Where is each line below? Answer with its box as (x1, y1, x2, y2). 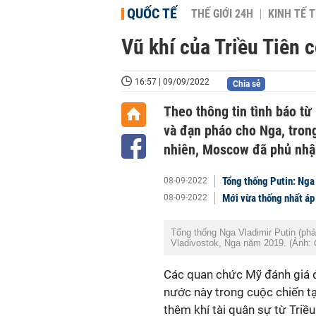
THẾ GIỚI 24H (191, 8, 253, 20)
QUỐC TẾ (127, 5, 177, 22)
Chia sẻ (232, 79, 260, 89)
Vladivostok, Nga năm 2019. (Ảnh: (171, 238, 314, 248)
